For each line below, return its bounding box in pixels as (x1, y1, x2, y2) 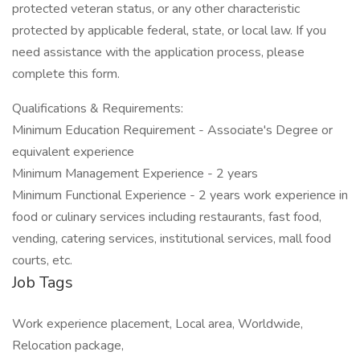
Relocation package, (12, 337, 124, 354)
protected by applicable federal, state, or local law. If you (12, 22, 326, 39)
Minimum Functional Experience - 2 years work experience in (12, 186, 348, 204)
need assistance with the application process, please (12, 43, 305, 61)
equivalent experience (12, 143, 134, 161)
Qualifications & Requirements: (12, 100, 183, 117)
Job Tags (12, 272, 73, 293)
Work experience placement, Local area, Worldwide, (12, 315, 303, 333)
